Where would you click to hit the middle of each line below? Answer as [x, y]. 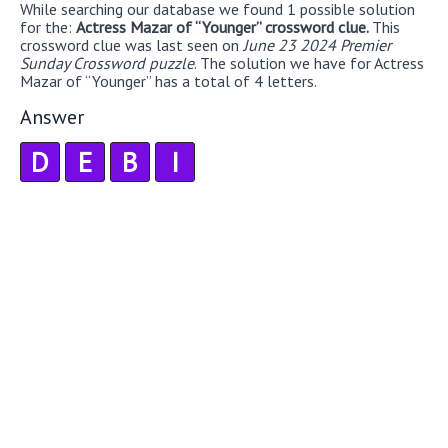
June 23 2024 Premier [317, 44]
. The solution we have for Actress [309, 62]
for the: [48, 26]
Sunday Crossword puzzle [107, 62]
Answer [52, 116]
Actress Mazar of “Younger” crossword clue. [224, 26]
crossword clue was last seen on [131, 44]
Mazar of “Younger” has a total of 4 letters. [168, 80]
